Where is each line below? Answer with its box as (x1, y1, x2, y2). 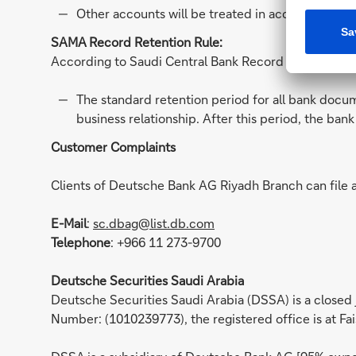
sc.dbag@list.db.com (93, 215, 215, 231)
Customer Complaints (51, 138, 176, 155)
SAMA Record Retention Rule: (51, 33, 222, 50)
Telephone (51, 234, 110, 250)
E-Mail (51, 215, 87, 231)
